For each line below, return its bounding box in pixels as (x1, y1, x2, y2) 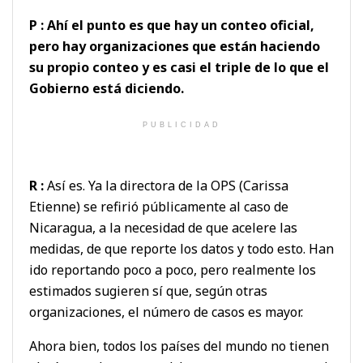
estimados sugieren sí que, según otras (29, 281, 267, 300)
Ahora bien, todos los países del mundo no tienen (29, 336, 329, 355)
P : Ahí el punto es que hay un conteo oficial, (29, 15, 314, 34)
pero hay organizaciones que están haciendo (29, 36, 320, 55)
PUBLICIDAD (142, 120, 221, 129)
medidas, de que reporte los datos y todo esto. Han (29, 239, 334, 258)
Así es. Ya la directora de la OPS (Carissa (44, 176, 288, 194)
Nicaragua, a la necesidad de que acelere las (29, 218, 297, 237)
